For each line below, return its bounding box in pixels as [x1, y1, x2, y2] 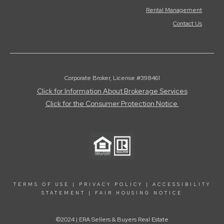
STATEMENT [41, 190, 85, 196]
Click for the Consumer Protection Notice [45, 99, 179, 108]
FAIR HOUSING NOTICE [95, 190, 182, 196]
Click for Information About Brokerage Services [36, 86, 187, 96]
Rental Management [146, 6, 202, 14]
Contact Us [173, 19, 202, 28]
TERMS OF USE [13, 181, 69, 188]
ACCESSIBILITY [152, 181, 211, 188]
